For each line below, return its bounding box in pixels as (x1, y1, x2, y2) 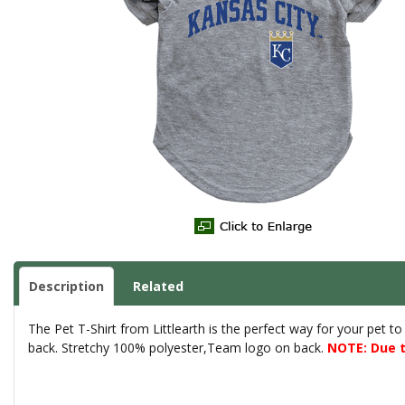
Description (29, 278, 104, 296)
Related (133, 278, 184, 296)
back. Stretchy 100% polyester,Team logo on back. (28, 339, 327, 357)
